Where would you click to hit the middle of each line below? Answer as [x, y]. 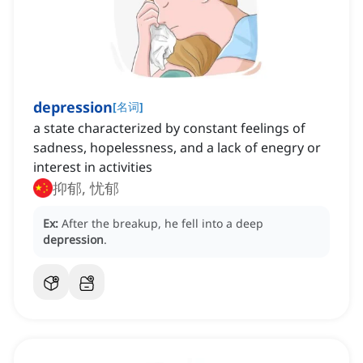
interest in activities [93, 167]
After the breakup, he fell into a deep [162, 224]
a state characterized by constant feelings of [169, 128]
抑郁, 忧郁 [86, 188]
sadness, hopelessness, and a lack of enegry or [177, 148]
